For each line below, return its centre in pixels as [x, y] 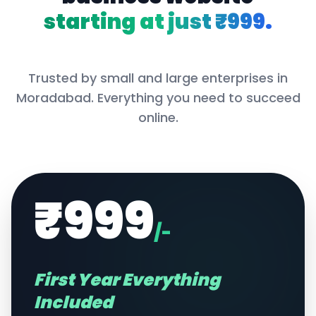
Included [73, 302]
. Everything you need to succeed [195, 98]
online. [158, 117]
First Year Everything [127, 280]
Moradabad [53, 98]
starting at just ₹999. [158, 22]
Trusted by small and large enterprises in [158, 78]
